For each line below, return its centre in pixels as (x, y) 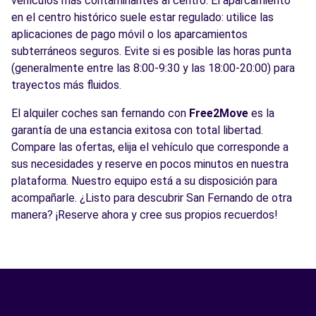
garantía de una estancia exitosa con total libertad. (137, 130)
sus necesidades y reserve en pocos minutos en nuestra (150, 164)
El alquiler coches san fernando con (100, 113)
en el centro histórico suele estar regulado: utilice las (142, 17)
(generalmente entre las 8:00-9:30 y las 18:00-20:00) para (153, 68)
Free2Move (219, 113)
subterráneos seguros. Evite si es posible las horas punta (151, 51)
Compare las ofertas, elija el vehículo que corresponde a (150, 147)
